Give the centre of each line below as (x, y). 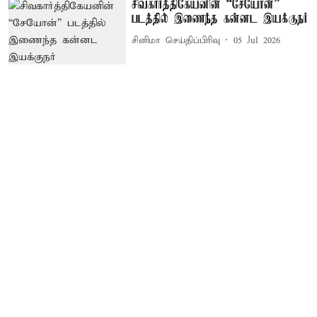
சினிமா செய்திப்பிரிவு (176, 40)
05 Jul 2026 (257, 40)
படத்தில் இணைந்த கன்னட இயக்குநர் (220, 19)
